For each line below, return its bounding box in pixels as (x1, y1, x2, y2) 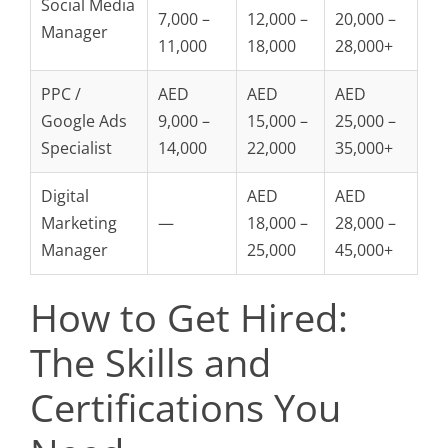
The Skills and (30, 336, 271, 388)
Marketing (41, 212, 117, 234)
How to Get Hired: (30, 291, 348, 343)
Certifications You (30, 381, 341, 433)
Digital (41, 185, 89, 207)
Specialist (41, 137, 112, 159)
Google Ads (41, 110, 127, 132)
